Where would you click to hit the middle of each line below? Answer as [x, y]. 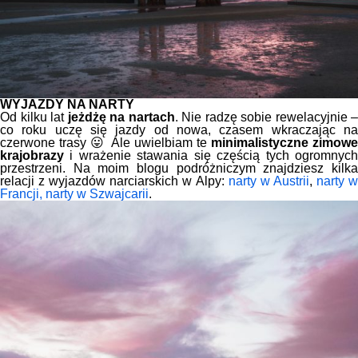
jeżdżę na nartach [121, 117]
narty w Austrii [268, 181]
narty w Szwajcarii [97, 194]
